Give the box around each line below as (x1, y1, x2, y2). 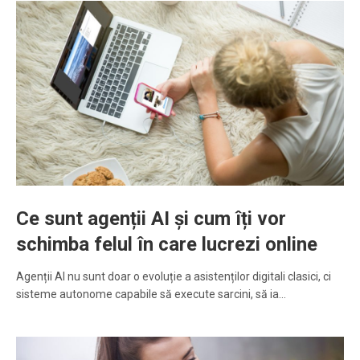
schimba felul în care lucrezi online (16, 233, 317, 256)
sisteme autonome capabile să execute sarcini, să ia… (16, 288, 286, 301)
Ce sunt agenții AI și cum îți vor (16, 207, 286, 231)
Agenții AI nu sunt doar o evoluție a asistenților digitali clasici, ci (16, 270, 331, 284)
